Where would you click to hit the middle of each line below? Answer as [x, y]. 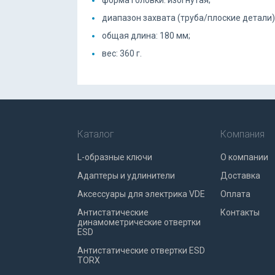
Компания [242, 134]
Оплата [235, 194]
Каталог [96, 134]
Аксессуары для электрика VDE [141, 194]
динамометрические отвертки [139, 222]
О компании [244, 157]
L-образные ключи [115, 157]
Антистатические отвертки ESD [141, 250]
